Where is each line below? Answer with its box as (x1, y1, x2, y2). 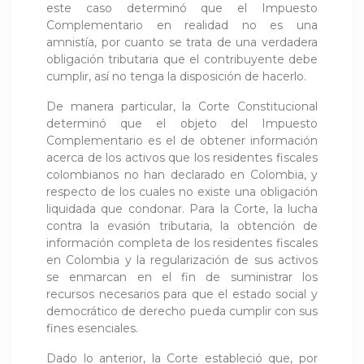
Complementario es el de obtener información (46, 132, 318, 148)
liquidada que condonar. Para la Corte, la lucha (46, 201, 318, 216)
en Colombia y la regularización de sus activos (46, 252, 318, 267)
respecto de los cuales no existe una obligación (46, 184, 318, 199)
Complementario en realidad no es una (46, 17, 318, 32)
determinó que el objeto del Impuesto (46, 115, 318, 131)
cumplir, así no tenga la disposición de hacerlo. (46, 68, 306, 84)
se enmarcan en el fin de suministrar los (46, 269, 318, 284)
